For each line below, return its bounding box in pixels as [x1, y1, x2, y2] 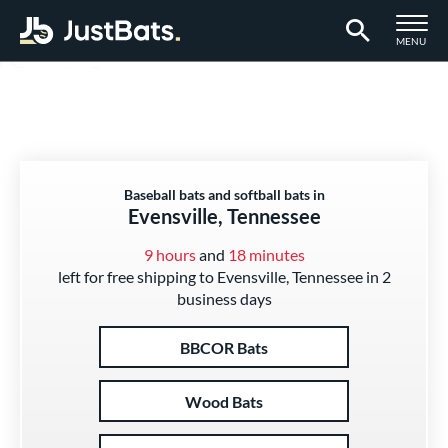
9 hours [143, 245, 196, 264]
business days [176, 289, 272, 308]
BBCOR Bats [180, 337, 268, 357]
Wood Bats [185, 391, 263, 411]
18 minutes [227, 245, 305, 264]
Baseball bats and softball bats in [123, 186, 325, 203]
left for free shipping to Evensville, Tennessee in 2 [57, 267, 391, 286]
